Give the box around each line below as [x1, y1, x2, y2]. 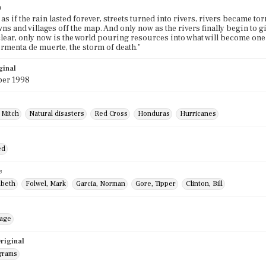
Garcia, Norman [76, 179, 125, 188]
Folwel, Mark [26, 179, 66, 188]
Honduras [138, 109, 170, 118]
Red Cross [94, 109, 128, 118]
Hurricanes [180, 109, 216, 118]
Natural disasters [29, 109, 84, 118]
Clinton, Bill [186, 179, 223, 188]
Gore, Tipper [135, 179, 176, 188]
